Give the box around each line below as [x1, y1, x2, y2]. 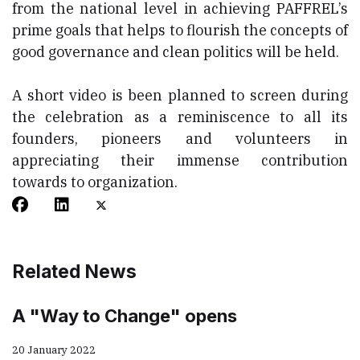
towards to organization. [12, 173, 178, 192]
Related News [12, 260, 137, 284]
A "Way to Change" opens [12, 305, 237, 327]
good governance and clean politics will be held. [12, 43, 339, 62]
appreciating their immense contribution [12, 151, 348, 170]
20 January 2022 [12, 343, 96, 358]
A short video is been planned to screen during [12, 86, 348, 105]
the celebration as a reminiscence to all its [12, 108, 348, 127]
